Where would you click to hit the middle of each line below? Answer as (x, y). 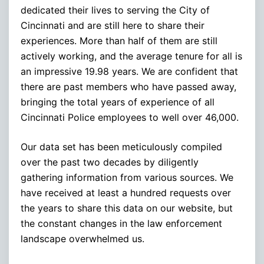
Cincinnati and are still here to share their (113, 25)
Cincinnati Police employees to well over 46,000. (130, 117)
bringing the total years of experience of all (118, 102)
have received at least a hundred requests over (126, 192)
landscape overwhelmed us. (82, 238)
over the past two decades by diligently (110, 162)
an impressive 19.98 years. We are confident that (129, 71)
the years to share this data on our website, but (127, 208)
